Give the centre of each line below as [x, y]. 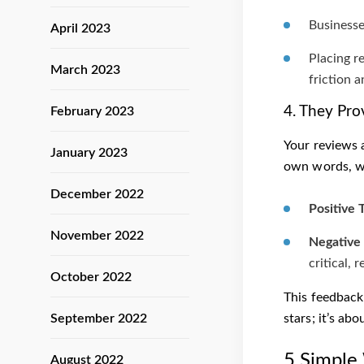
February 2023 [92, 111]
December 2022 [97, 194]
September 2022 [99, 318]
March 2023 [85, 70]
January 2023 [89, 153]
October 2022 [91, 277]
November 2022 [97, 236]
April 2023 [80, 28]
